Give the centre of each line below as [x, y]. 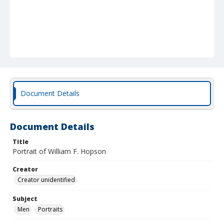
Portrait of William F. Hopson [59, 151]
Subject [25, 199]
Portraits [50, 209]
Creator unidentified [46, 180]
